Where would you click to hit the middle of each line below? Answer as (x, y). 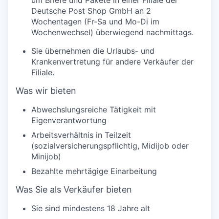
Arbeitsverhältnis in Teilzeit (81, 135)
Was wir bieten (46, 91)
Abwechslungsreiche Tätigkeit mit (94, 109)
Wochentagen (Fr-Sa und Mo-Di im (95, 22)
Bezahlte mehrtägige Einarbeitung (94, 171)
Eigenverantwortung (69, 120)
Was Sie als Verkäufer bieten (74, 189)
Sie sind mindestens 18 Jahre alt (91, 208)
